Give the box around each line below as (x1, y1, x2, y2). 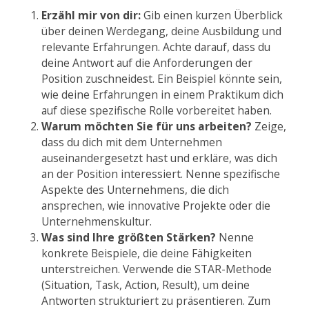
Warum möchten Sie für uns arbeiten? (41, 119, 252, 134)
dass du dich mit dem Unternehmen (41, 134, 222, 150)
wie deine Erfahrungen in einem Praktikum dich (41, 87, 283, 102)
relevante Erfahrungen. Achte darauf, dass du (41, 39, 270, 54)
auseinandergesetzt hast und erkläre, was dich (41, 150, 277, 166)
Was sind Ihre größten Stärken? (41, 230, 216, 245)
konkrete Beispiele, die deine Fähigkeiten (41, 246, 252, 261)
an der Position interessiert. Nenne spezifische (41, 166, 280, 181)
